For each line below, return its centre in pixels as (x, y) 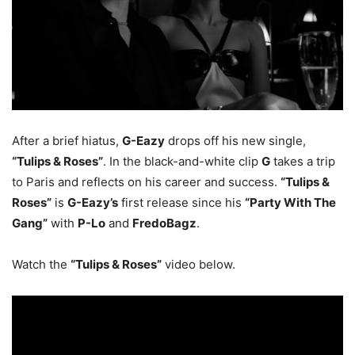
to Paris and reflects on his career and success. (146, 181)
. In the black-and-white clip (182, 161)
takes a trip (303, 161)
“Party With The (290, 202)
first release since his (181, 202)
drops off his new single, (235, 140)
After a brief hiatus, (67, 140)
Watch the (41, 264)
